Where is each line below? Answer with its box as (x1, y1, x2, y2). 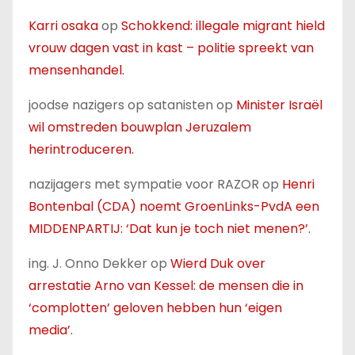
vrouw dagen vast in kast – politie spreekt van (29, 39, 314, 58)
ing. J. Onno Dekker (29, 254, 147, 273)
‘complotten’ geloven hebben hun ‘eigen (29, 299, 282, 318)
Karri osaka (29, 17, 98, 36)
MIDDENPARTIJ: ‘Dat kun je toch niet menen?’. (29, 219, 311, 239)
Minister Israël (236, 96, 323, 115)
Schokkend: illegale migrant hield (121, 17, 325, 36)
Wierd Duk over (170, 254, 265, 273)
